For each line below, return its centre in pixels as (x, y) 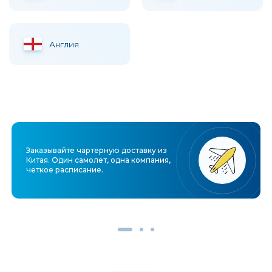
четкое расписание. (65, 170)
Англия (64, 44)
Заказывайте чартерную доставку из (97, 151)
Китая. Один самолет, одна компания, (99, 160)
